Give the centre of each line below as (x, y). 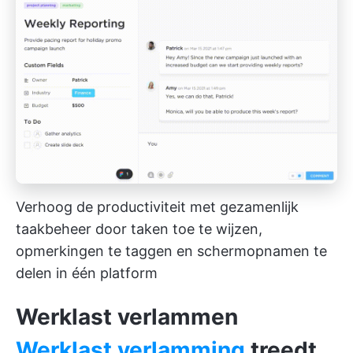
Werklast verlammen (127, 317)
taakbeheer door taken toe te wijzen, (139, 229)
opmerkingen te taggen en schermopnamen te (171, 251)
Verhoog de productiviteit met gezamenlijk (157, 207)
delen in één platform (87, 273)
